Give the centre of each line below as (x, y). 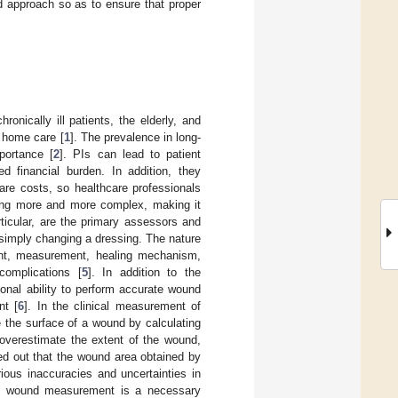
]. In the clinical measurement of (112, 306)
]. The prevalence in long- (135, 137)
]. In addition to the (144, 272)
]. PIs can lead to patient (131, 154)
